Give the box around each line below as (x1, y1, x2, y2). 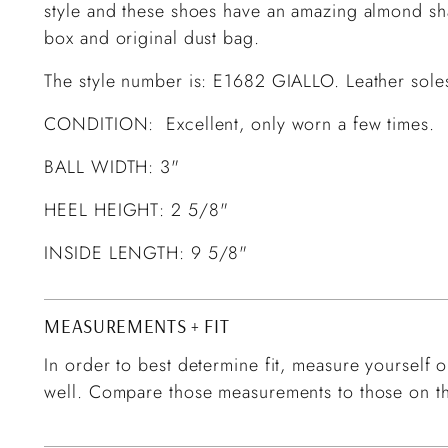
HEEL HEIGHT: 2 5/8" (44, 196, 229, 223)
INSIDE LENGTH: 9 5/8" (44, 239, 249, 266)
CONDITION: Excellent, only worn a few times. (44, 110, 435, 137)
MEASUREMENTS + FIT (44, 313, 230, 338)
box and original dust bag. (44, 24, 260, 51)
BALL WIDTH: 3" (44, 153, 180, 180)
